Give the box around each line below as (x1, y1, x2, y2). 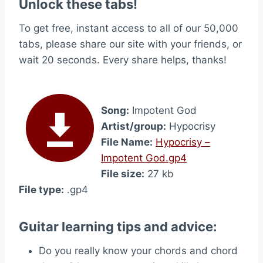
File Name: (101, 136, 153, 148)
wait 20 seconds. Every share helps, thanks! (19, 54, 227, 66)
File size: (101, 168, 144, 180)
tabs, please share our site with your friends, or (19, 38, 242, 50)
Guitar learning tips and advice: (19, 219, 217, 234)
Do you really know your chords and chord (39, 245, 238, 257)
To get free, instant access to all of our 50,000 (19, 22, 238, 34)
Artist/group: (101, 120, 166, 132)
